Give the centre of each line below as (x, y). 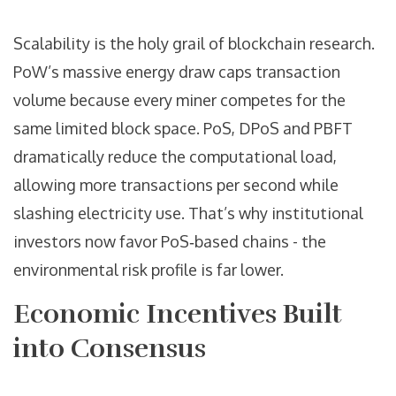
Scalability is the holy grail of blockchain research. (194, 44)
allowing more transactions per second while (176, 185)
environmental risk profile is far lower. (148, 270)
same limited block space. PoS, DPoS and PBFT (183, 129)
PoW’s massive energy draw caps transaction (177, 72)
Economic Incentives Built (178, 315)
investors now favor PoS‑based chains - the (170, 242)
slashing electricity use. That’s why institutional (188, 213)
